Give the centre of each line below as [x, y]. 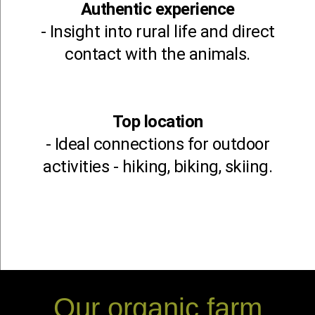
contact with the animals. [157, 54]
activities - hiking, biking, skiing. [157, 167]
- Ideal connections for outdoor [157, 144]
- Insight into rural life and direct [157, 32]
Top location [157, 122]
